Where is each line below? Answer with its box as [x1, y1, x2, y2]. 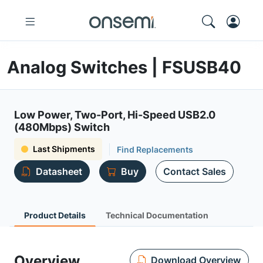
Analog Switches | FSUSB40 [7, 57, 241, 77]
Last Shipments [33, 144, 95, 154]
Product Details [24, 210, 86, 220]
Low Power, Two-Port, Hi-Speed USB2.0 [14, 109, 215, 121]
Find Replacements [117, 144, 193, 154]
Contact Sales [163, 166, 226, 177]
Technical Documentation [106, 210, 208, 220]
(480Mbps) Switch [14, 121, 110, 133]
